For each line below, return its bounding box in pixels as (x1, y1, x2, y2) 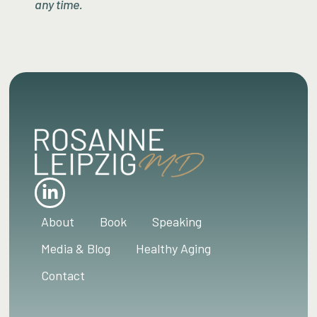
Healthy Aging (136, 240, 212, 256)
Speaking (152, 213, 202, 229)
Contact (41, 267, 86, 283)
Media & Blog (41, 240, 111, 256)
